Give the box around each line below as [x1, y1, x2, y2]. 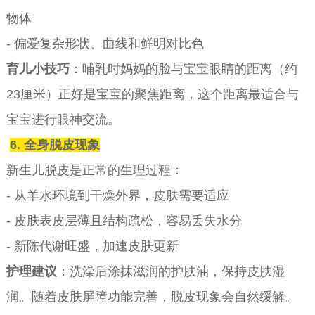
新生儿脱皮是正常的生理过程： [6, 162, 184, 177]
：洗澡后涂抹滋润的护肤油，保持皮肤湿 [56, 264, 285, 278]
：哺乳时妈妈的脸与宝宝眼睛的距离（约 [69, 61, 297, 76]
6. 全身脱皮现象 [9, 137, 100, 152]
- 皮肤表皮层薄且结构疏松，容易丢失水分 [6, 213, 242, 228]
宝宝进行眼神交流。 [6, 112, 120, 127]
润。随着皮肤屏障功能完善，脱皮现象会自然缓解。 [6, 289, 297, 304]
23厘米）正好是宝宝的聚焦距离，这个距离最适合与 [6, 86, 299, 101]
